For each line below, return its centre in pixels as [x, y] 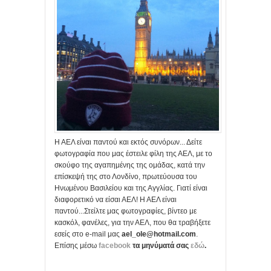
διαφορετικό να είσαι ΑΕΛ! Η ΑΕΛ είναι [116, 200]
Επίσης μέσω [77, 246]
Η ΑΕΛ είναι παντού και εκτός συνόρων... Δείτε [128, 142]
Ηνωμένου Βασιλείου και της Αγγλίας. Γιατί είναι [131, 188]
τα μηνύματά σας [161, 246]
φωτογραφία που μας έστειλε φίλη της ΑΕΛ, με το [133, 154]
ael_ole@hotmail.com [159, 234]
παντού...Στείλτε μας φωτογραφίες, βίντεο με [126, 211]
